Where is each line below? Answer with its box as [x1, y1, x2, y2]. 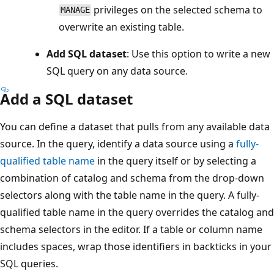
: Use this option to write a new [127, 46, 270, 61]
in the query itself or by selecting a [95, 154, 256, 168]
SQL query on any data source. [46, 64, 188, 78]
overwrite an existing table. [59, 20, 184, 34]
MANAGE [60, 5, 90, 15]
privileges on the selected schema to [91, 2, 263, 17]
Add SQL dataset [46, 46, 127, 61]
